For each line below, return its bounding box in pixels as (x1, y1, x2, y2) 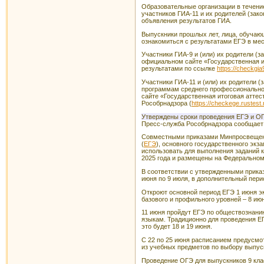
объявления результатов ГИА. (141, 17, 232, 25)
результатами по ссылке (141, 65, 217, 72)
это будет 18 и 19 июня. (141, 223, 212, 230)
